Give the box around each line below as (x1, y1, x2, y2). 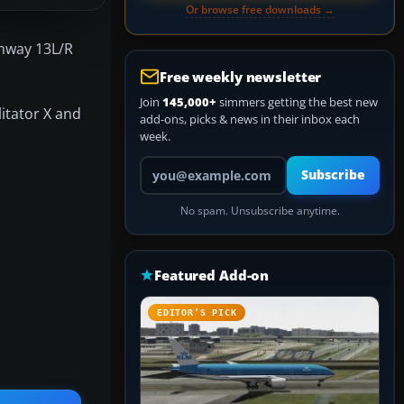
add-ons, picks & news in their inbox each (140, 111, 360, 127)
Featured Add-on (154, 266, 270, 284)
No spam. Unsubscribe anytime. (179, 204, 340, 217)
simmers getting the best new (216, 94, 378, 110)
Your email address (139, 155, 241, 171)
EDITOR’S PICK (157, 308, 237, 317)
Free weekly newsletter (160, 68, 322, 86)
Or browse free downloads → (185, 2, 335, 17)
